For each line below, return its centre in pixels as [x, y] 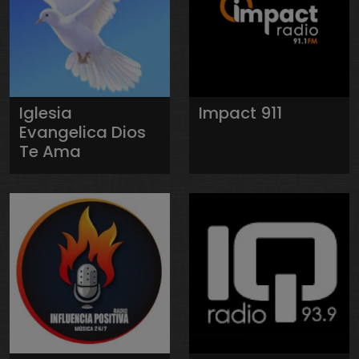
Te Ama [50, 151]
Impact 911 [240, 113]
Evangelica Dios [83, 132]
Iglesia [46, 113]
